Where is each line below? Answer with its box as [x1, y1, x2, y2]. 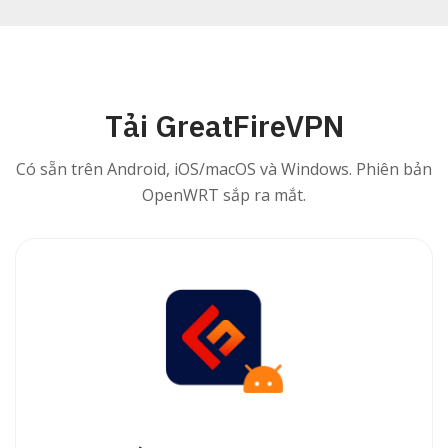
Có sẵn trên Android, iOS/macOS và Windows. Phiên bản [16, 158, 432, 181]
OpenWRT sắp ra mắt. [142, 184, 306, 207]
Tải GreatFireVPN [104, 106, 344, 146]
